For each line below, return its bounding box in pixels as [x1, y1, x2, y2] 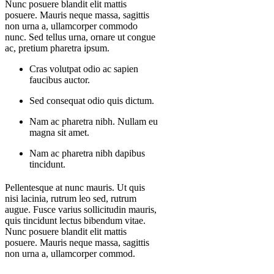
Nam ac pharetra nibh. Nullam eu [29, 116, 158, 127]
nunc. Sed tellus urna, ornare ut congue [5, 32, 155, 43]
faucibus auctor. [29, 75, 90, 86]
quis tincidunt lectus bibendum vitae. [5, 215, 146, 226]
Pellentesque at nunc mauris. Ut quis [5, 182, 145, 193]
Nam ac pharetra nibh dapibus [29, 148, 145, 159]
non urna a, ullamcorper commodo [5, 21, 138, 32]
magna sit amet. [29, 127, 89, 138]
